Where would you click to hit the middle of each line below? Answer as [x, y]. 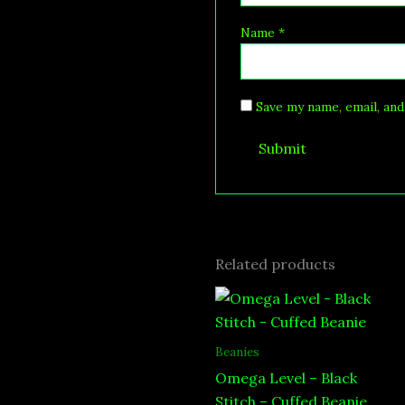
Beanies [237, 352]
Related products [275, 264]
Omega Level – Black [286, 378]
